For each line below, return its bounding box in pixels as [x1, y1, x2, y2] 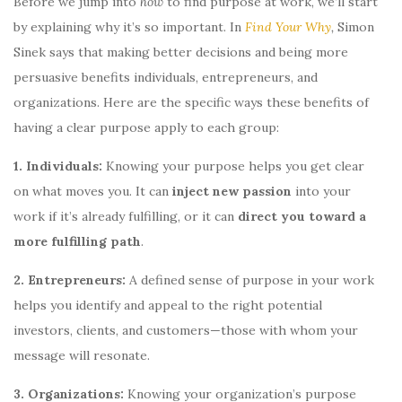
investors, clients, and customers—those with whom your [13, 321, 358, 338]
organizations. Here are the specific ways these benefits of [13, 93, 369, 110]
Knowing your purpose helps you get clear [106, 157, 364, 174]
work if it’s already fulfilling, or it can [13, 207, 238, 224]
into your [292, 182, 351, 199]
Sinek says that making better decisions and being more [13, 43, 348, 60]
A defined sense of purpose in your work [126, 271, 374, 288]
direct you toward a [238, 207, 366, 224]
